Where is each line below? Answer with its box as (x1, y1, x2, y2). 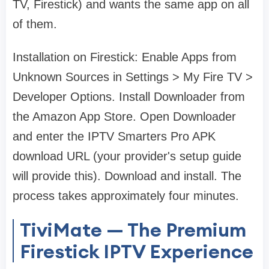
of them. (13, 17, 57, 31)
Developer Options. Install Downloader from (13, 90, 245, 104)
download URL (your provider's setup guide (13, 150, 241, 163)
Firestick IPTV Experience (20, 239, 253, 264)
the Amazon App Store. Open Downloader (13, 110, 236, 124)
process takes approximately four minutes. (13, 189, 239, 203)
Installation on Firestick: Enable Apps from (13, 50, 237, 64)
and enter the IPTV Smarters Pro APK (13, 130, 216, 144)
